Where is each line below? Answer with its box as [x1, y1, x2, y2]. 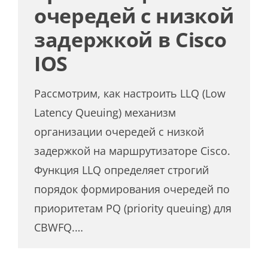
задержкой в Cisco [34, 25, 227, 53]
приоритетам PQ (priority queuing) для [34, 200, 232, 215]
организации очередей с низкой [34, 124, 205, 139]
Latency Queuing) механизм [34, 105, 176, 120]
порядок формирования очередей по [34, 181, 230, 196]
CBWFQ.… [34, 220, 84, 234]
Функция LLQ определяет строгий [34, 162, 209, 177]
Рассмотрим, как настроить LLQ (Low [34, 86, 226, 100]
